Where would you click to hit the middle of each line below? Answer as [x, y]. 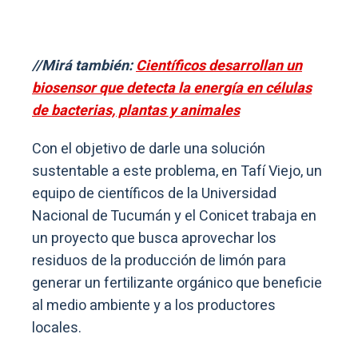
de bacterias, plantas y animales [136, 110]
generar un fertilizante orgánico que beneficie [177, 283]
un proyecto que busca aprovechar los [154, 238]
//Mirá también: [84, 66]
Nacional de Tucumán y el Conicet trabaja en [174, 216]
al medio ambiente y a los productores [154, 305]
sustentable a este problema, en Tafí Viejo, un [177, 171]
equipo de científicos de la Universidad [154, 193]
